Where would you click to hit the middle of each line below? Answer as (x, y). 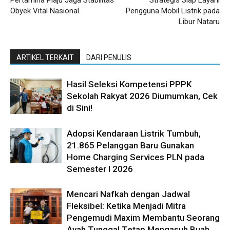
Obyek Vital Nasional (45, 11)
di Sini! (80, 108)
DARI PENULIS (109, 58)
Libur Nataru (199, 22)
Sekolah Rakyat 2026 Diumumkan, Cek (142, 96)
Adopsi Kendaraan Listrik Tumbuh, (134, 134)
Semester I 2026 (100, 169)
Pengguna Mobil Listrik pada (173, 11)
